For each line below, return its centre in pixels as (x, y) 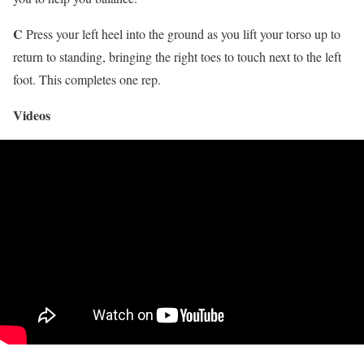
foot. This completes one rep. (87, 80)
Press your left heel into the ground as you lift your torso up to (183, 34)
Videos (32, 115)
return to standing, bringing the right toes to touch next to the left (177, 57)
